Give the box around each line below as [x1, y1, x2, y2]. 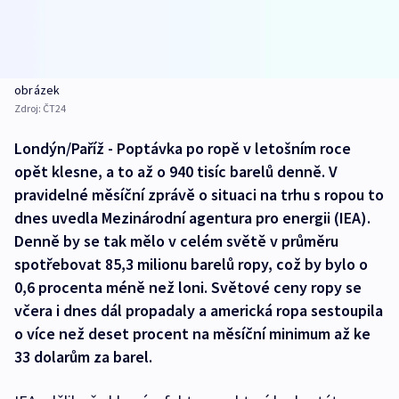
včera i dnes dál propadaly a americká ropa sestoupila [14, 300, 383, 322]
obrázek [14, 82, 61, 99]
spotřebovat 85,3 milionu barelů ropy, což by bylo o [14, 254, 368, 275]
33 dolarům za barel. [14, 346, 152, 368]
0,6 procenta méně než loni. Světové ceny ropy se [14, 277, 362, 298]
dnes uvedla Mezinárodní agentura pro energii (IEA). [14, 208, 370, 229]
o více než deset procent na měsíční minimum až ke [14, 323, 370, 345]
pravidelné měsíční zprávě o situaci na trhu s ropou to [14, 184, 384, 206]
